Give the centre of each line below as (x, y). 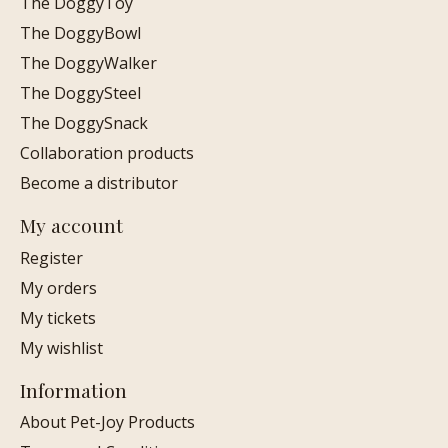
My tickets (58, 317)
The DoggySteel (80, 92)
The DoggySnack (84, 122)
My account (71, 224)
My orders (58, 287)
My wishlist (61, 347)
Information (73, 389)
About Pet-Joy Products (107, 422)
